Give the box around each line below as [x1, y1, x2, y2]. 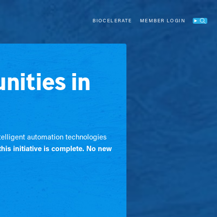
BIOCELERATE [93, 17, 132, 24]
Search [199, 19, 215, 26]
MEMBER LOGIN [139, 17, 185, 24]
